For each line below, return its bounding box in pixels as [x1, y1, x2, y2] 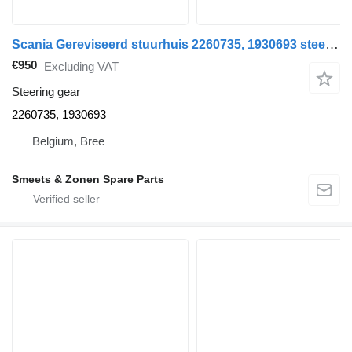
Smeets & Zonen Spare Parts [12, 173, 164, 185]
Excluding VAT [44, 59, 119, 73]
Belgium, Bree [32, 134, 104, 148]
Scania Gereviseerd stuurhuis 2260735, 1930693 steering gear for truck [325, 36, 339, 52]
